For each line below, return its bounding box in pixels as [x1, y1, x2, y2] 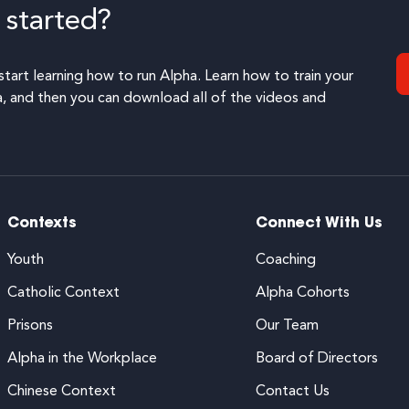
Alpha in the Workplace [7, 351, 157, 367]
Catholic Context [7, 286, 120, 301]
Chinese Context [7, 384, 116, 400]
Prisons [7, 319, 53, 334]
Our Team [256, 319, 319, 334]
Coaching [256, 253, 316, 268]
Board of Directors [256, 351, 378, 367]
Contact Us [256, 384, 330, 400]
